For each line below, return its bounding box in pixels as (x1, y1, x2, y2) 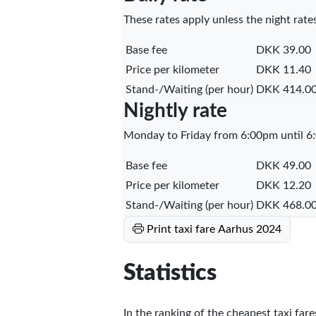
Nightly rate (123, 100, 227, 121)
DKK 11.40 (255, 63, 311, 75)
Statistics (123, 262, 217, 285)
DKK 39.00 (255, 44, 311, 56)
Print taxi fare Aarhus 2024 (146, 223, 281, 235)
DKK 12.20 (255, 179, 311, 191)
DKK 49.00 (255, 159, 311, 171)
